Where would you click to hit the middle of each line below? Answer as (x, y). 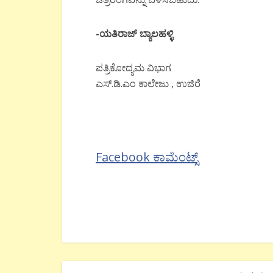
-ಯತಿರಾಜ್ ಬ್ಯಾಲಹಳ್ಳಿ (134, 34)
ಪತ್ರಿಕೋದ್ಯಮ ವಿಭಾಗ (133, 68)
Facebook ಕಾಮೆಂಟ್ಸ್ (147, 157)
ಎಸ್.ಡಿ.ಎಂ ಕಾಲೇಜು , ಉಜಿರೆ (148, 83)
